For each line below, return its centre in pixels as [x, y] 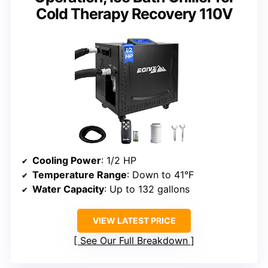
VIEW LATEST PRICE [134, 221]
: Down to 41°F [160, 175]
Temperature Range [80, 175]
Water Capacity [68, 189]
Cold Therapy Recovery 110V [134, 13]
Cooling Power [67, 161]
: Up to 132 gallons [147, 189]
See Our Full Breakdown [134, 241]
